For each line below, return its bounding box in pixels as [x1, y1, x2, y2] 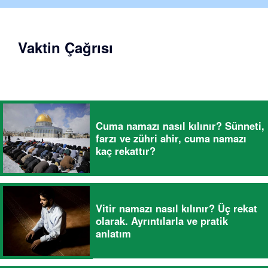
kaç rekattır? [96, 143, 156, 158]
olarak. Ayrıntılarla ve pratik [96, 213, 228, 228]
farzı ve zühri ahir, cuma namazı [96, 130, 246, 145]
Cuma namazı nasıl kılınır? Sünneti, [96, 118, 264, 133]
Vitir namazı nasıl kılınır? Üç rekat [96, 200, 257, 215]
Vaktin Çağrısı [18, 37, 113, 58]
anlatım [96, 226, 131, 240]
